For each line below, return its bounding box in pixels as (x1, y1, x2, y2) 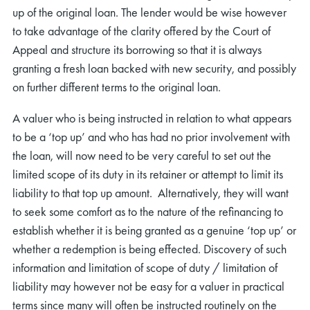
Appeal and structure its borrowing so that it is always (12, 42, 262, 57)
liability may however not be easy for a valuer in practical (12, 278, 284, 294)
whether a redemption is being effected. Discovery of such (12, 241, 286, 257)
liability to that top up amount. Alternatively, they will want (12, 185, 289, 201)
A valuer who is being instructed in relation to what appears (12, 110, 291, 126)
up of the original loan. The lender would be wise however (12, 4, 286, 20)
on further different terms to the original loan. (12, 79, 221, 95)
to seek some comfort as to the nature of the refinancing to (12, 203, 283, 219)
